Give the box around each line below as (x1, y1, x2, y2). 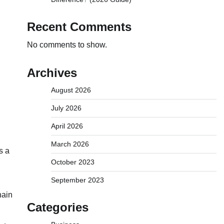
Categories (26, 200, 88, 214)
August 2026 (50, 86, 91, 94)
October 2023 (50, 158, 94, 166)
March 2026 (50, 140, 89, 148)
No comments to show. (26, 40, 107, 49)
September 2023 (50, 176, 104, 184)
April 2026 (50, 122, 83, 130)
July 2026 (50, 104, 81, 112)
